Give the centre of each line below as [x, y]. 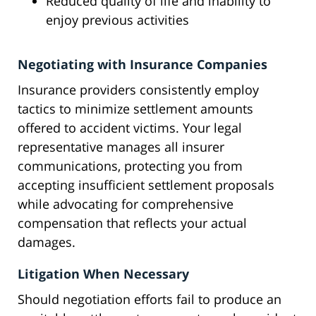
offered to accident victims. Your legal [130, 128]
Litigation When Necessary [103, 274]
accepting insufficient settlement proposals [146, 185]
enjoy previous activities [117, 20]
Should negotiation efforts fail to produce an [150, 299]
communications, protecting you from [130, 166]
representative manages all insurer [121, 147]
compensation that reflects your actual [132, 223]
